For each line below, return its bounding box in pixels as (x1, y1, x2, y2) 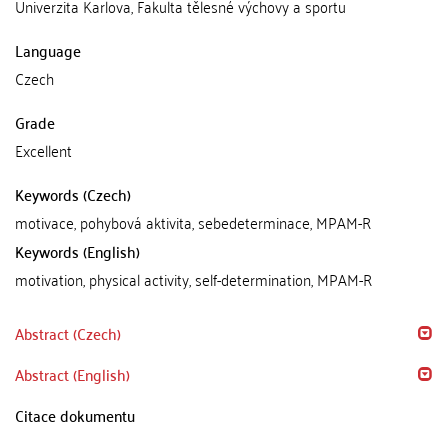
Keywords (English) (15, 237, 140, 265)
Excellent (15, 136, 72, 164)
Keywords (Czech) (15, 180, 131, 208)
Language (15, 36, 81, 64)
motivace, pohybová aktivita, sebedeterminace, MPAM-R (15, 208, 372, 236)
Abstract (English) (15, 360, 130, 388)
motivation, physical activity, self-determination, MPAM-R (15, 265, 373, 293)
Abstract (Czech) (15, 319, 121, 347)
